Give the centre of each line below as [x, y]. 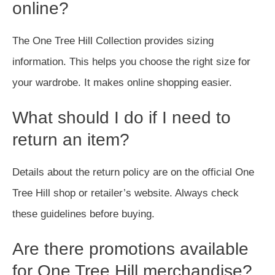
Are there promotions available [130, 249]
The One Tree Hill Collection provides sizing [113, 41]
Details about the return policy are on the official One [133, 172]
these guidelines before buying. [83, 214]
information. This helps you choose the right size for [131, 62]
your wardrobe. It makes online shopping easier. [122, 83]
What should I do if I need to [122, 118]
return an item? [71, 140]
